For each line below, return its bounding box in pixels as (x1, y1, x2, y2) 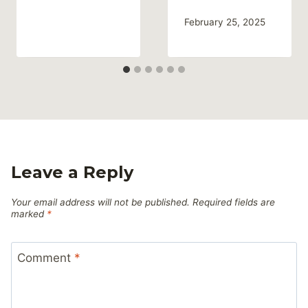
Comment (16, 250, 74, 265)
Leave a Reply (11, 162, 133, 183)
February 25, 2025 (184, 16, 265, 28)
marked (11, 208, 47, 220)
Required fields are (192, 197, 275, 208)
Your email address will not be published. (11, 197, 190, 208)
